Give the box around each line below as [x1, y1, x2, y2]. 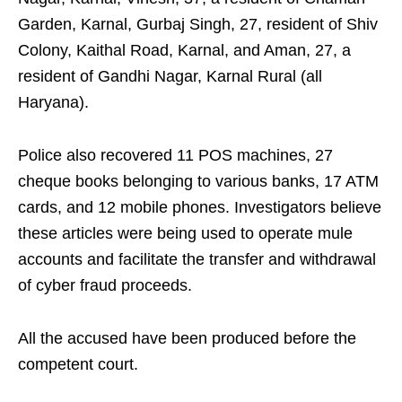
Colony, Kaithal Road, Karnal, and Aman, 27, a [18, 41, 351, 60]
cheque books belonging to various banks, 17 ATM [18, 172, 379, 191]
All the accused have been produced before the [18, 329, 356, 348]
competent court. [18, 355, 138, 374]
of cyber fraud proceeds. [18, 276, 192, 295]
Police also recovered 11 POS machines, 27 [18, 146, 333, 165]
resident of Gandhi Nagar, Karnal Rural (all [18, 67, 322, 86]
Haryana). [18, 93, 89, 112]
